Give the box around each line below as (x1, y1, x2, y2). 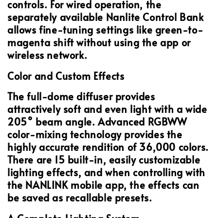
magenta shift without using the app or (7, 36, 191, 50)
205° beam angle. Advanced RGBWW (7, 115, 187, 129)
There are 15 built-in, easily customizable (7, 153, 200, 167)
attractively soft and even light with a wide (7, 102, 207, 116)
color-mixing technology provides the (7, 127, 182, 142)
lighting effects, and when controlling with (7, 165, 205, 180)
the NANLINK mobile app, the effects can (7, 178, 200, 192)
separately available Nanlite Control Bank (7, 10, 204, 24)
